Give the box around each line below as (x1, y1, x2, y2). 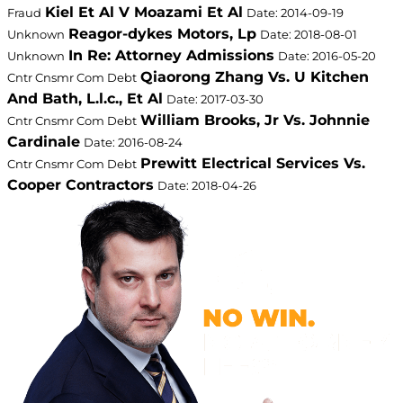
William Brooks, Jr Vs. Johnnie (140, 112, 370, 130)
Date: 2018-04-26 (157, 179, 256, 193)
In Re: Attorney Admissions (68, 47, 274, 65)
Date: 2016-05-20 (278, 49, 376, 64)
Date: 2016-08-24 (84, 136, 183, 150)
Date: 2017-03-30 (166, 93, 264, 107)
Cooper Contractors (7, 176, 154, 194)
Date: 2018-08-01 (260, 28, 357, 42)
